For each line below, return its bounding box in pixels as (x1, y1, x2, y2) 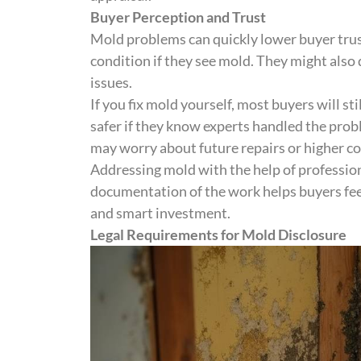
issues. (90, 73, 132, 92)
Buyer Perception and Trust (90, 8, 266, 27)
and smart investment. (90, 204, 230, 222)
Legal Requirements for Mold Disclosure (90, 226, 346, 244)
